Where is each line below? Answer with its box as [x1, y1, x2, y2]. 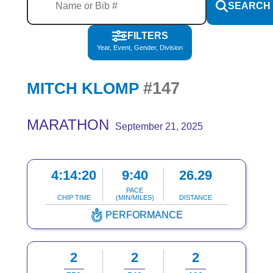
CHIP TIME [57, 194, 91, 202]
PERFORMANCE [105, 210, 183, 221]
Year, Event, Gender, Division [96, 44, 183, 52]
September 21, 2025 [115, 121, 203, 132]
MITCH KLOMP [26, 79, 143, 97]
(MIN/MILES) [115, 194, 154, 202]
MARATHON [26, 116, 109, 133]
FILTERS [127, 30, 168, 41]
